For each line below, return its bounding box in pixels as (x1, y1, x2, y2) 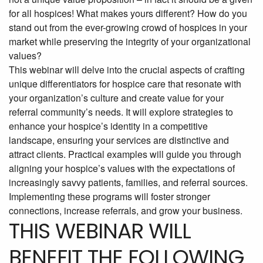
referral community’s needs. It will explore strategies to (9, 105, 233, 119)
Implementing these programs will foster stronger (9, 190, 210, 204)
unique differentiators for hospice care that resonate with (9, 77, 241, 91)
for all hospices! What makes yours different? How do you (9, 6, 247, 21)
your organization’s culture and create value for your (9, 91, 224, 105)
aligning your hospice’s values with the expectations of (9, 161, 235, 176)
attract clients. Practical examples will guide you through (9, 147, 241, 161)
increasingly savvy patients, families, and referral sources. (9, 176, 248, 190)
